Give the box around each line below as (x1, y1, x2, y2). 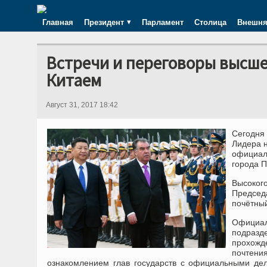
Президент (84, 16, 124, 28)
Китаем (46, 69, 101, 91)
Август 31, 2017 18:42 (46, 101, 118, 109)
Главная (42, 16, 73, 28)
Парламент (142, 16, 184, 28)
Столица (194, 16, 226, 28)
